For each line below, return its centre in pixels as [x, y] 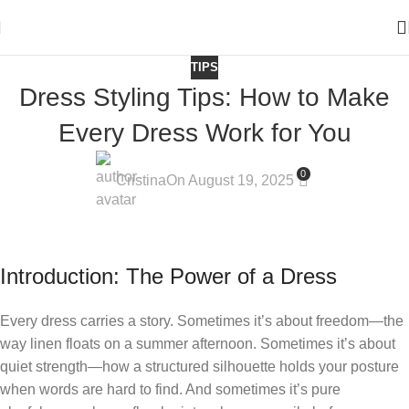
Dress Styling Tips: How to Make [204, 97]
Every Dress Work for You [204, 132]
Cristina [141, 181]
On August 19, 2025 [230, 181]
